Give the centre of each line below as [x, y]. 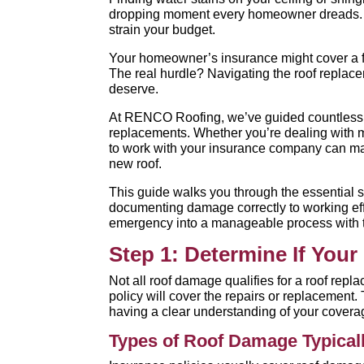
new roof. [136, 164]
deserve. [134, 89]
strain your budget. [162, 30]
